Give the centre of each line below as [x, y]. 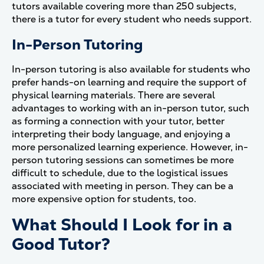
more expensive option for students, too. [104, 199]
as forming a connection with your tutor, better [118, 121]
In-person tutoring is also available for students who [131, 69]
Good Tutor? [61, 244]
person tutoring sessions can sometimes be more [123, 160]
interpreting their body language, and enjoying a [121, 134]
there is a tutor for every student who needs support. [132, 19]
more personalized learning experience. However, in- [130, 147]
